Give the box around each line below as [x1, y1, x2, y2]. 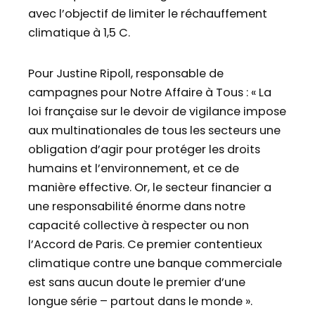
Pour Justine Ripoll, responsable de [28, 65, 224, 82]
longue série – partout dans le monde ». [28, 293, 252, 310]
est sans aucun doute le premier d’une [28, 274, 245, 291]
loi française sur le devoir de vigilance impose [28, 103, 286, 120]
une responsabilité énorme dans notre [28, 198, 245, 215]
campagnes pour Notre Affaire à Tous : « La [28, 84, 271, 101]
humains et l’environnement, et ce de [28, 160, 239, 177]
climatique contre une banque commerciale [28, 255, 282, 272]
